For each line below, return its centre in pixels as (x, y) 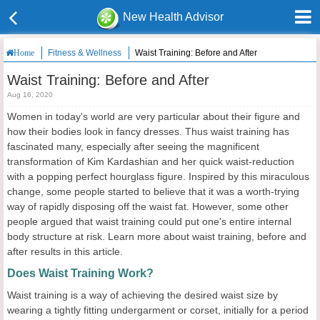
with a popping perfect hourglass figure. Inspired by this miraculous (158, 176)
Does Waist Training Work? (80, 273)
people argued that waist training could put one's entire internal (149, 221)
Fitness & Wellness (85, 53)
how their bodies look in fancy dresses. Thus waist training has (148, 131)
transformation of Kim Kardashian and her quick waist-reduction (151, 161)
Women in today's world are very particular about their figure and (154, 116)
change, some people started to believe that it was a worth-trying (153, 191)
